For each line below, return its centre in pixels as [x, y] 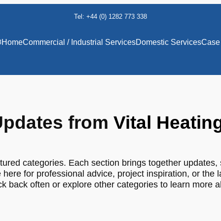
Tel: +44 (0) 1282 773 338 [110, 17]
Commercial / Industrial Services [79, 42]
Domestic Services [168, 42]
